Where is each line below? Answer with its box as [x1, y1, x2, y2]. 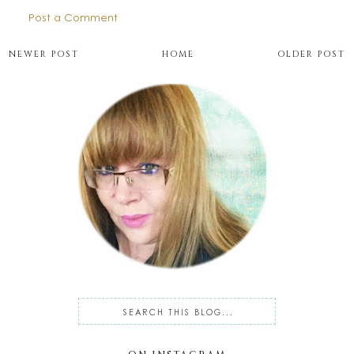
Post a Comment [28, 9, 119, 25]
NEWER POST [9, 48, 80, 61]
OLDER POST [277, 48, 345, 61]
